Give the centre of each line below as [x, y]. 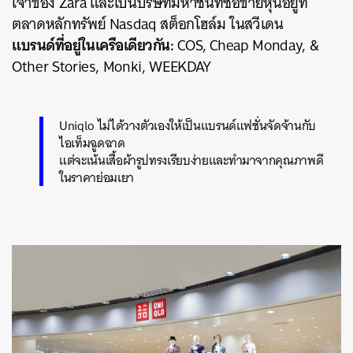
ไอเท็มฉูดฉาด [92, 143]
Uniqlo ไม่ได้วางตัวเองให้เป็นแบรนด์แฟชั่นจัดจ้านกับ [188, 126]
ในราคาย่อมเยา [97, 178]
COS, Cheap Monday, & [246, 46]
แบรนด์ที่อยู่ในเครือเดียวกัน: [93, 45]
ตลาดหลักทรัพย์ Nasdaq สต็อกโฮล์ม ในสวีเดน [148, 24]
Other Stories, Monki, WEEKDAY [111, 67]
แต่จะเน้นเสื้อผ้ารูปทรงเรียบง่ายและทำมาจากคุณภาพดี [191, 160]
